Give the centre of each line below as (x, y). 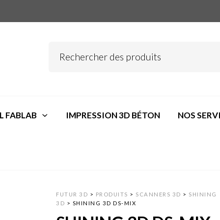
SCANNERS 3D (158, 194)
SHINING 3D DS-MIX (104, 203)
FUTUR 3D (72, 194)
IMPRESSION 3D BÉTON (113, 115)
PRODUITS (112, 194)
